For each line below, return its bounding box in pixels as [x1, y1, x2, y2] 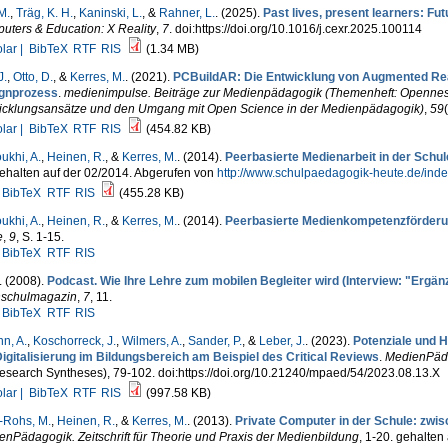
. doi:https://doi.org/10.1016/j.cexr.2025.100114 [168, 22, 422, 36]
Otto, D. [12, 70, 53, 84]
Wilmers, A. [121, 334, 182, 348]
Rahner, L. [158, 6, 215, 20]
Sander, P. [187, 334, 242, 348]
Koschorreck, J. [32, 334, 116, 348]
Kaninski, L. [78, 6, 142, 20]
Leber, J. [258, 334, 305, 348]
